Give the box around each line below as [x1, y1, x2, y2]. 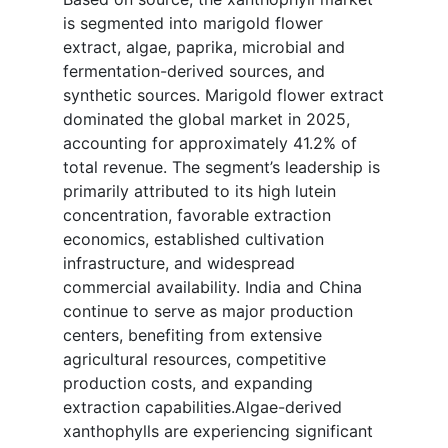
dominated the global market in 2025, [63, 109, 350, 130]
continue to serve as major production [63, 301, 353, 322]
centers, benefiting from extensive [63, 325, 322, 346]
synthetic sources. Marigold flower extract [63, 85, 384, 106]
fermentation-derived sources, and [63, 61, 325, 82]
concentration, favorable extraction [63, 205, 331, 226]
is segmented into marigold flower [63, 13, 323, 34]
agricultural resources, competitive [63, 349, 326, 370]
